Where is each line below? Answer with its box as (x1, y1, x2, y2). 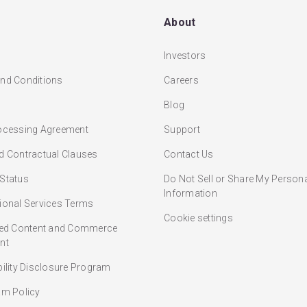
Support (164, 124, 200, 136)
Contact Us (164, 149, 214, 160)
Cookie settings (164, 212, 233, 224)
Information (164, 188, 217, 199)
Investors (164, 50, 206, 62)
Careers (164, 75, 199, 86)
